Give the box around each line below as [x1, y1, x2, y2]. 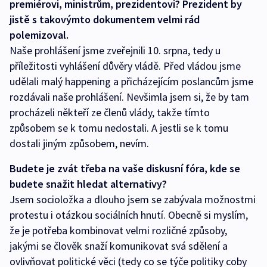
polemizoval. [10, 27, 69, 42]
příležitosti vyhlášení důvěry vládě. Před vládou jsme [10, 58, 241, 73]
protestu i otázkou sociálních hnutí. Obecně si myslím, [10, 207, 248, 222]
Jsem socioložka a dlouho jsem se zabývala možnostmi [10, 192, 256, 206]
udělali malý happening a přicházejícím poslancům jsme [10, 74, 253, 88]
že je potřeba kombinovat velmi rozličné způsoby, [10, 223, 227, 237]
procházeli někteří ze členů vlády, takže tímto [10, 105, 210, 119]
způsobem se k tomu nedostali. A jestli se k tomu [10, 120, 228, 135]
